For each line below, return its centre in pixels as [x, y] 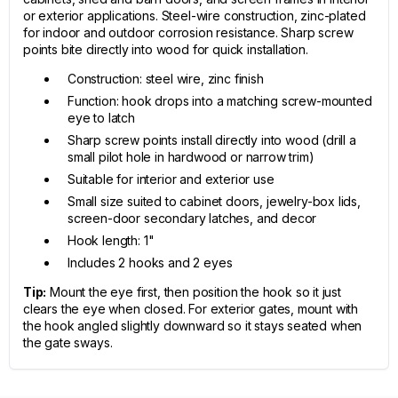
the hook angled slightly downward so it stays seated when [193, 326]
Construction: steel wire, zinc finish [166, 79]
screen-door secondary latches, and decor [192, 218]
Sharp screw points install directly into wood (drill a [212, 140]
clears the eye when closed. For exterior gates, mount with [191, 309]
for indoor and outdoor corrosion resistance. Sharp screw [188, 32]
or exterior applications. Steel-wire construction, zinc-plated [195, 16]
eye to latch [101, 118]
